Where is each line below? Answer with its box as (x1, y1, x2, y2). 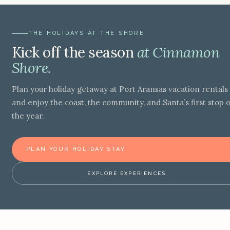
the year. (11, 111, 44, 121)
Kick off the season (11, 43, 137, 62)
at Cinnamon (137, 43, 220, 62)
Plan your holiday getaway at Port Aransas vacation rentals (11, 84, 228, 94)
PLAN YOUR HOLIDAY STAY (26, 146, 126, 152)
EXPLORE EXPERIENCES (87, 170, 166, 176)
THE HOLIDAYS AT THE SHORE (28, 30, 145, 36)
